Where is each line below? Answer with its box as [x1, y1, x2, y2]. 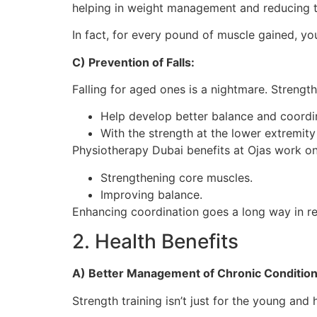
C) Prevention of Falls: [72, 54, 195, 69]
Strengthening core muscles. [100, 170, 253, 185]
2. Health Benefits [72, 229, 238, 254]
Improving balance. [100, 187, 202, 202]
